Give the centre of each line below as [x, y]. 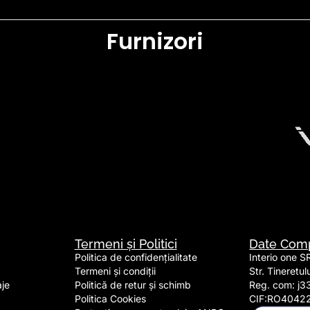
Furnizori [155, 41]
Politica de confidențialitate [136, 257]
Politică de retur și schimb [133, 284]
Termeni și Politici [126, 244]
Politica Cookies [110, 298]
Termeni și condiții [115, 271]
